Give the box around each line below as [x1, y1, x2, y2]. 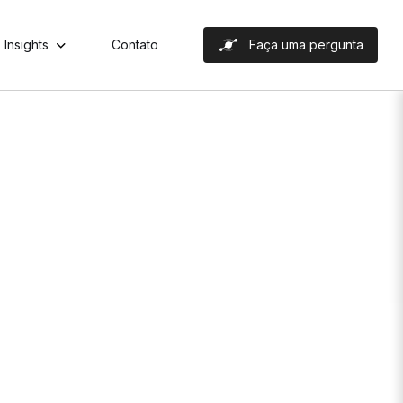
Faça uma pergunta [249, 37, 363, 53]
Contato [111, 37, 158, 53]
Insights [4, 37, 49, 53]
